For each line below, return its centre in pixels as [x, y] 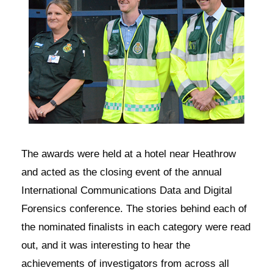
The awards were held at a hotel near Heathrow [129, 154]
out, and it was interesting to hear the [106, 245]
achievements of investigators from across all [125, 264]
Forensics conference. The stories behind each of [134, 209]
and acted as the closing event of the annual [122, 172]
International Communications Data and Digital [127, 190]
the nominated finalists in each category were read [136, 227]
